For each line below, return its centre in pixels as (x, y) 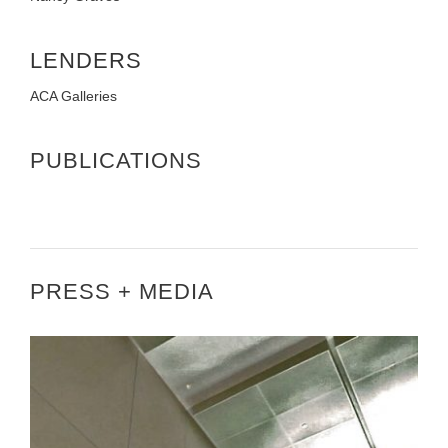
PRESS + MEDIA (122, 291)
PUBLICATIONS (116, 160)
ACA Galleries (73, 95)
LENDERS (86, 60)
